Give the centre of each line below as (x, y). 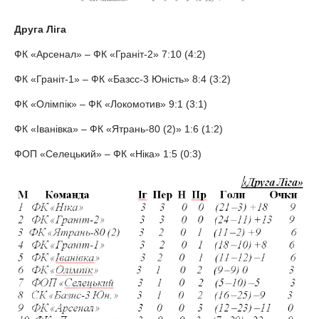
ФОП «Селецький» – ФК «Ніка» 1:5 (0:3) (108, 154)
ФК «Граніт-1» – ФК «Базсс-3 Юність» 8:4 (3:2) (122, 79)
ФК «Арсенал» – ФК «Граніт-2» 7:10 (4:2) (110, 54)
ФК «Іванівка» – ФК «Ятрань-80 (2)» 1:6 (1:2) (119, 129)
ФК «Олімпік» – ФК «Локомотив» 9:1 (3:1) (111, 104)
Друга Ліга (40, 30)
